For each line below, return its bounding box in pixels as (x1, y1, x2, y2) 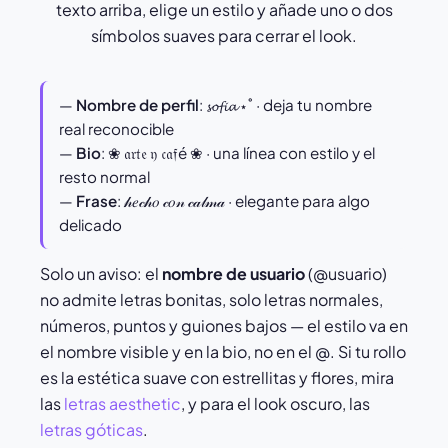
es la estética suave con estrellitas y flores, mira (40, 367, 394, 389)
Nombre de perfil (76, 95, 199, 115)
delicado (59, 215, 122, 235)
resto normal (59, 167, 150, 187)
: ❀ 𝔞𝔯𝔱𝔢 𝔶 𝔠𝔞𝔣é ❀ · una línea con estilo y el (101, 143, 375, 163)
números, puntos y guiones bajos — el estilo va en (40, 315, 408, 337)
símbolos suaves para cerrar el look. (91, 25, 357, 47)
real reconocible (59, 119, 174, 139)
